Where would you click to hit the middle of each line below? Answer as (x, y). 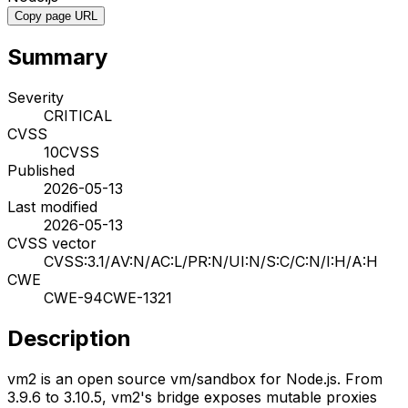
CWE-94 (73, 297)
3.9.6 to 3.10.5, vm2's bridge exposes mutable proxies (192, 397)
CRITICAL (78, 115)
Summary (57, 56)
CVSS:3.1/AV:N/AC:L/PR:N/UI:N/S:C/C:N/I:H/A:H (211, 261)
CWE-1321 (138, 297)
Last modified (52, 206)
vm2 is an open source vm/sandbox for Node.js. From (195, 378)
